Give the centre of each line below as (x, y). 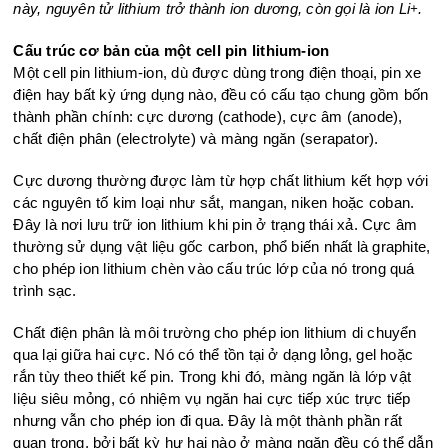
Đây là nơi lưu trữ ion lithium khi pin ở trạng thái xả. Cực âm (215, 225)
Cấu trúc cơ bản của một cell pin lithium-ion (171, 51)
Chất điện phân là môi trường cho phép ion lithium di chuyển (215, 333)
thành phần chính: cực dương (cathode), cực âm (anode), (208, 117)
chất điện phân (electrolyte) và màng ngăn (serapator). (196, 139)
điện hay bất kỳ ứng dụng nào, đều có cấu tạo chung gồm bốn (221, 95)
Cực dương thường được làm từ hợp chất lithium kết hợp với (221, 181)
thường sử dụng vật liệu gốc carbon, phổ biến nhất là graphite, (222, 247)
